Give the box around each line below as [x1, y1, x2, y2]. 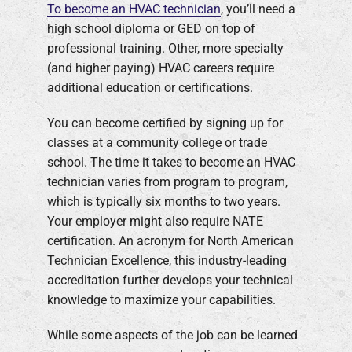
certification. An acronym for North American [47, 233, 294, 248]
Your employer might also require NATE [47, 213, 263, 229]
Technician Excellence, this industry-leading [47, 252, 287, 268]
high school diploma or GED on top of [47, 20, 255, 36]
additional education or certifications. [47, 79, 253, 95]
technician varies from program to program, [47, 174, 288, 189]
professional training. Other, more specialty [47, 40, 284, 56]
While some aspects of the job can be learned [47, 327, 298, 343]
